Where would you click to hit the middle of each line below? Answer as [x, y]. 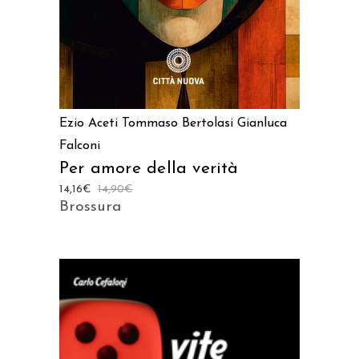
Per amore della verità [149, 169]
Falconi [80, 146]
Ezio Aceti [89, 123]
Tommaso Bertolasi [177, 123]
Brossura [90, 207]
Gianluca [262, 123]
